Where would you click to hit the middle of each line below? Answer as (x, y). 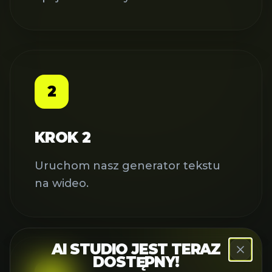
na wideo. (62, 184)
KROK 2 (63, 138)
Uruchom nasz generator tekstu (127, 166)
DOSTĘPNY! (136, 262)
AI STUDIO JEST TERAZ (136, 249)
